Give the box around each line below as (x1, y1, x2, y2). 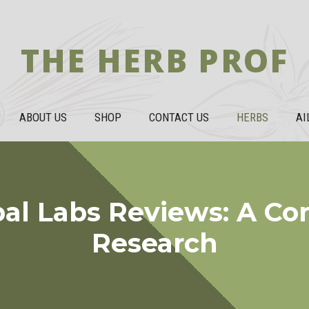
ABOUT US (19, 110, 67, 124)
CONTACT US (149, 110, 209, 124)
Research (91, 227, 218, 259)
